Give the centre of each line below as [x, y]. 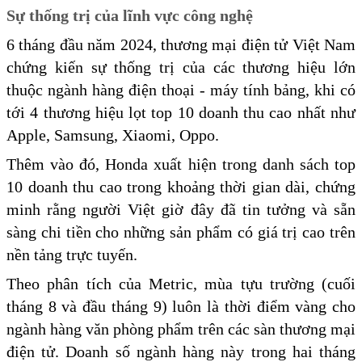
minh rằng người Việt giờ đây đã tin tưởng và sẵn [181, 210]
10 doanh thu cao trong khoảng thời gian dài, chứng [181, 187]
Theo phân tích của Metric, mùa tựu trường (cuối [181, 284]
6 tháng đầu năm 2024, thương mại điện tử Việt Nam [181, 45]
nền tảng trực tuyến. [72, 255]
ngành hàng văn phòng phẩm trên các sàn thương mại [181, 329]
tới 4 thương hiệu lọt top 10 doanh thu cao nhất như [181, 113]
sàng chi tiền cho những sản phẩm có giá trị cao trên [181, 232]
